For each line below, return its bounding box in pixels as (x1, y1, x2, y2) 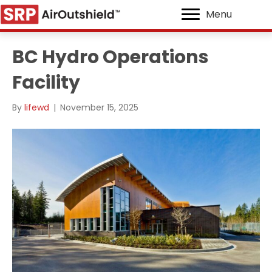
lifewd (24, 101, 49, 114)
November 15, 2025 (60, 101, 138, 114)
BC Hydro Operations (12, 44, 209, 70)
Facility (12, 69, 80, 95)
